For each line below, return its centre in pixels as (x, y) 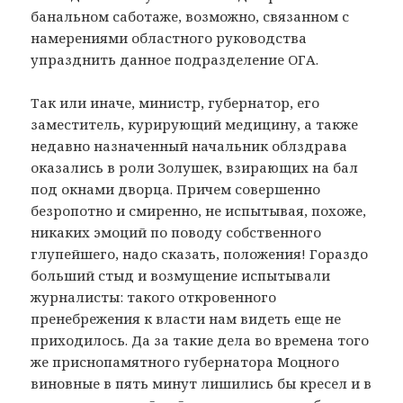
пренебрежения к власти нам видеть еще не (186, 318)
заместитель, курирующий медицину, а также (195, 124)
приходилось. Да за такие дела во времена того (200, 340)
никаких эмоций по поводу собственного (176, 232)
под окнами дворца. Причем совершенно (176, 188)
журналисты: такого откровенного (154, 296)
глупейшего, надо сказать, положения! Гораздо (200, 253)
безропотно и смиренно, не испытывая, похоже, (199, 210)
